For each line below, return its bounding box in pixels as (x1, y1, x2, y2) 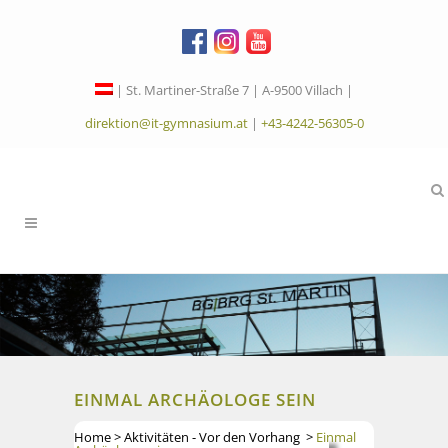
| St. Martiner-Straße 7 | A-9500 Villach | (116, 81, 353, 99)
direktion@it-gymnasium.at (84, 114, 248, 132)
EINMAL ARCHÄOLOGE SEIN (74, 388, 316, 411)
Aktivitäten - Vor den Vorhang (124, 428, 300, 446)
